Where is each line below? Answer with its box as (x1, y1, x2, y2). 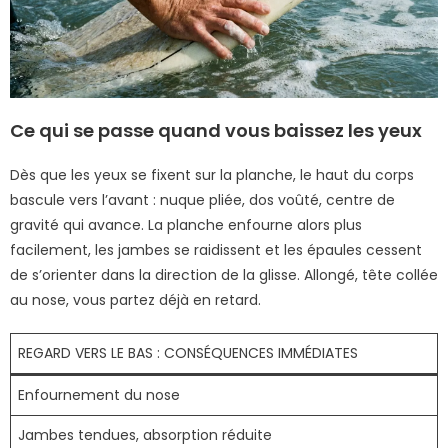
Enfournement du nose (18, 385, 180, 406)
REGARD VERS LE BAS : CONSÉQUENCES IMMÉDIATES (18, 343, 358, 364)
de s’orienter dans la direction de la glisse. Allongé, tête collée (10, 265, 438, 286)
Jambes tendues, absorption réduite (18, 425, 272, 446)
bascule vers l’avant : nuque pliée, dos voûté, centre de (10, 190, 395, 211)
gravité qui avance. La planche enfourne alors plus (10, 215, 362, 236)
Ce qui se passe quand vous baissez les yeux (10, 118, 422, 144)
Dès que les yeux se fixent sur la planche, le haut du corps (10, 165, 414, 186)
